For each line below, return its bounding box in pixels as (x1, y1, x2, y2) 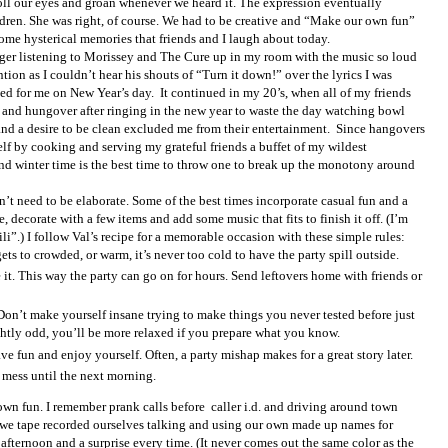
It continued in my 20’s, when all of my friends (159, 84, 411, 100)
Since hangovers (335, 120, 425, 136)
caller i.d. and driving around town (210, 399, 398, 415)
